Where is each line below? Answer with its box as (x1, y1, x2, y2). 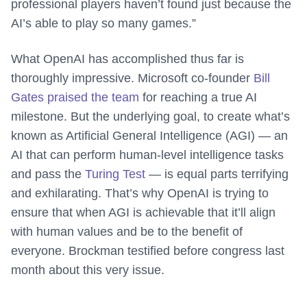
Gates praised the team (11, 90, 139, 105)
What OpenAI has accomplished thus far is (11, 52, 244, 66)
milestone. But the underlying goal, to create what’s (11, 110, 290, 124)
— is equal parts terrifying (145, 167, 288, 182)
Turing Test (85, 167, 145, 182)
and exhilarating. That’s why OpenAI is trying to (11, 186, 269, 201)
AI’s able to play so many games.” (11, 16, 196, 31)
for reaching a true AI (139, 90, 257, 105)
